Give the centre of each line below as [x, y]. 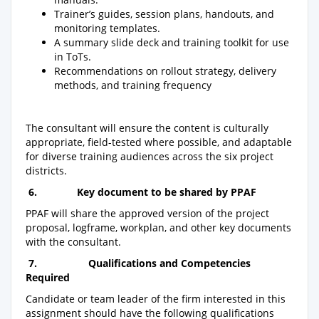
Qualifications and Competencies [169, 263]
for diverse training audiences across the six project [150, 156]
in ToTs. [73, 56]
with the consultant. [73, 241]
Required [48, 277]
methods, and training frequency [133, 85]
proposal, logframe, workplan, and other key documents [158, 227]
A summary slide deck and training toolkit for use [172, 42]
